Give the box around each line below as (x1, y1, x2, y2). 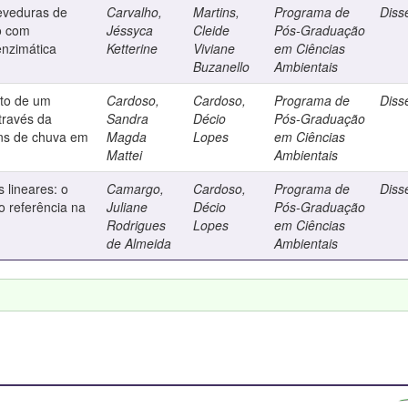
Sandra (107, 109, 149, 127)
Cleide (193, 21, 230, 39)
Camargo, (107, 179, 165, 198)
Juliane (107, 198, 148, 216)
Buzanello (193, 57, 250, 76)
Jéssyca (107, 21, 154, 39)
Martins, (193, 3, 240, 21)
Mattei (107, 146, 143, 164)
